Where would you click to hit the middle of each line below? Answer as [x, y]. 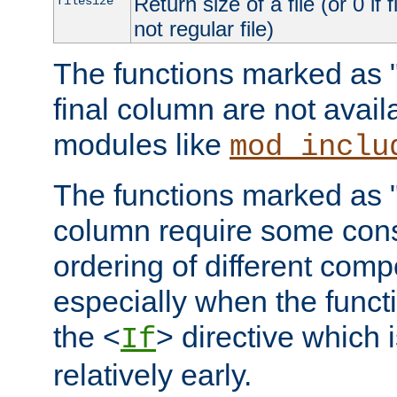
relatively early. [152, 374]
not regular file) [203, 28]
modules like [141, 144]
